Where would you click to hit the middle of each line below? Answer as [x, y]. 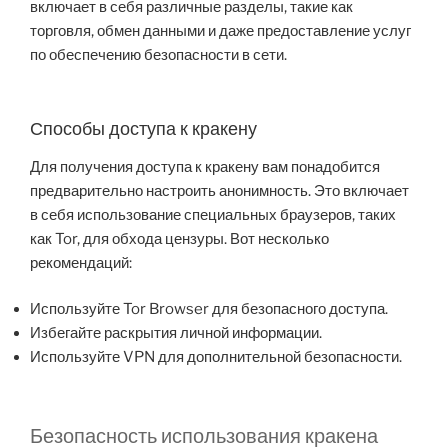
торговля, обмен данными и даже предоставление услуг [220, 30]
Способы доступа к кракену [143, 129]
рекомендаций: [81, 262]
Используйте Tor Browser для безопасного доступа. [209, 309]
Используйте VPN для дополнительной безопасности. [216, 357]
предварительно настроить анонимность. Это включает [219, 190]
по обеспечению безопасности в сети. [158, 54]
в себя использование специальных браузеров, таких [213, 214]
